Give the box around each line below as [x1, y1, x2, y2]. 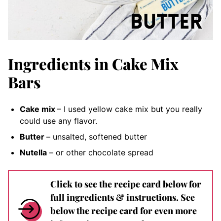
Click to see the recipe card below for [50, 178, 201, 190]
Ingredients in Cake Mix [8, 53, 179, 74]
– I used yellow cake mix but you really [57, 104, 202, 114]
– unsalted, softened [46, 131, 122, 142]
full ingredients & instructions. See [50, 191, 195, 203]
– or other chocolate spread [47, 147, 153, 157]
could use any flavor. [20, 115, 97, 126]
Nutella [20, 147, 47, 157]
